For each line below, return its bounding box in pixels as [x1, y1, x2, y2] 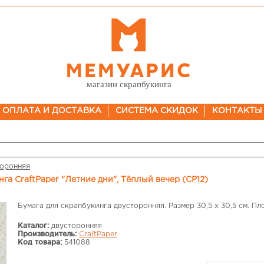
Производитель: [18, 230, 77, 237]
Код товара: [18, 238, 62, 246]
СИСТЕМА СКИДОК [115, 107, 198, 114]
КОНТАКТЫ [212, 107, 262, 114]
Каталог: [18, 222, 49, 229]
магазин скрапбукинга [86, 80, 171, 89]
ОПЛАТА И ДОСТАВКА [2, 107, 101, 114]
